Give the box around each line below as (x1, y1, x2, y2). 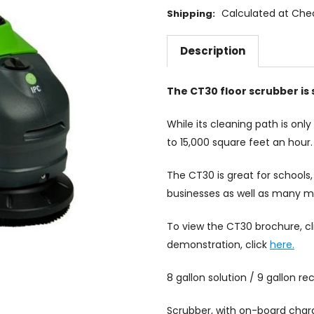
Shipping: (167, 7, 215, 21)
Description (179, 43, 245, 59)
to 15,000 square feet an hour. (167, 135, 313, 150)
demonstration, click (167, 238, 270, 252)
